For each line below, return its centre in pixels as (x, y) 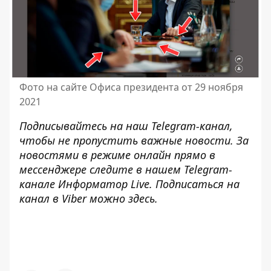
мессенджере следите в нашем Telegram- (126, 169)
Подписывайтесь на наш (85, 126)
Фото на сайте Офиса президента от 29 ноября (131, 87)
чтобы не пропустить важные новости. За (134, 140)
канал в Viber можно (74, 198)
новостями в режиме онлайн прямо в (117, 155)
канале (39, 184)
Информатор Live (104, 184)
